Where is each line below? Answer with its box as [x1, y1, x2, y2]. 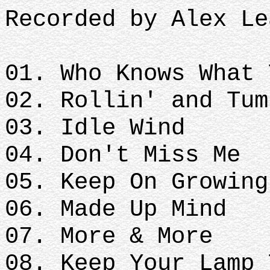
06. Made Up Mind [5, 196, 227, 223]
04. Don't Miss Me [5, 142, 240, 169]
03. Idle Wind [5, 115, 185, 142]
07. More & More [5, 223, 213, 250]
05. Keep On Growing [5, 169, 268, 196]
